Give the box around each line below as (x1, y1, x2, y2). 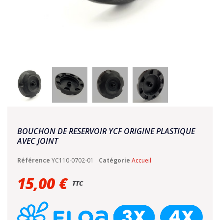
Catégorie (99, 156, 130, 165)
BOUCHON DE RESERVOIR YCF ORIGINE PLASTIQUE (17, 125, 195, 137)
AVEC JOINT (17, 135, 58, 146)
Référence (17, 156, 50, 165)
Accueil (132, 156, 151, 165)
